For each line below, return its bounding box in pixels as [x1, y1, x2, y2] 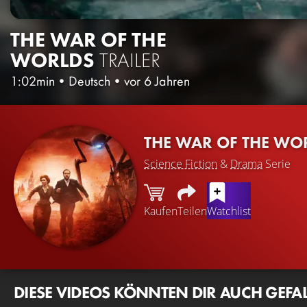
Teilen [177, 204, 207, 219]
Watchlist [207, 204, 251, 219]
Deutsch [69, 71, 110, 90]
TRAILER [99, 47, 160, 73]
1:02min [10, 71, 55, 90]
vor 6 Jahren [124, 71, 190, 90]
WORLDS [10, 47, 95, 73]
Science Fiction [144, 156, 217, 172]
